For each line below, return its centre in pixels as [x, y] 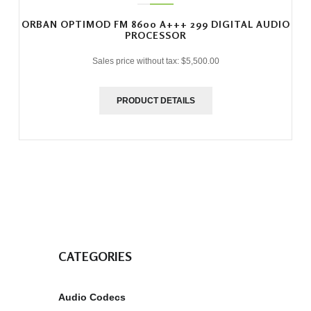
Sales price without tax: [136, 61]
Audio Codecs [92, 297]
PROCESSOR [155, 35]
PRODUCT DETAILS [155, 100]
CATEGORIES [95, 256]
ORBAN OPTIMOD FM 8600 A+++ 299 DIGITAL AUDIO [155, 24]
